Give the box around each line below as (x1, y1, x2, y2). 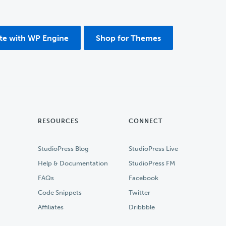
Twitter (128, 188, 150, 196)
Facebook (128, 174, 158, 182)
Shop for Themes (96, 33, 161, 43)
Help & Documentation (38, 159, 108, 167)
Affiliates (38, 203, 64, 211)
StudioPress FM (128, 159, 175, 167)
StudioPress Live (128, 144, 178, 152)
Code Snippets (38, 188, 82, 196)
